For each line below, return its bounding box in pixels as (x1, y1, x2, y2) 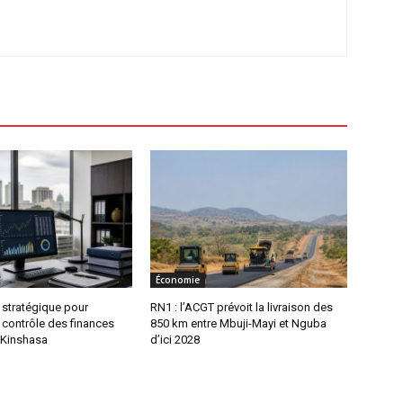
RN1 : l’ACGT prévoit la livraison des (150, 300, 334, 315)
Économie (156, 273, 201, 287)
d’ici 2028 (150, 333, 201, 347)
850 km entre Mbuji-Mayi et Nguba (150, 317, 327, 331)
